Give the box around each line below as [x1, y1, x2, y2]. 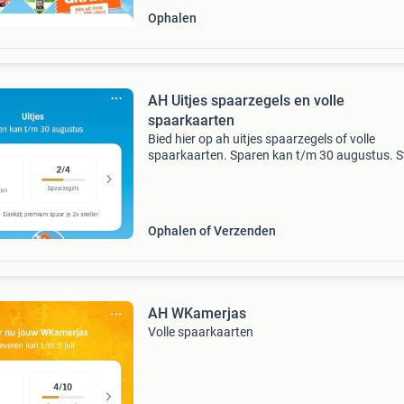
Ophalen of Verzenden [147, 224, 276, 238]
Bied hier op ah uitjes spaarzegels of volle [147, 132, 375, 146]
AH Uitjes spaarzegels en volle [147, 92, 344, 109]
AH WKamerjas [147, 305, 246, 322]
